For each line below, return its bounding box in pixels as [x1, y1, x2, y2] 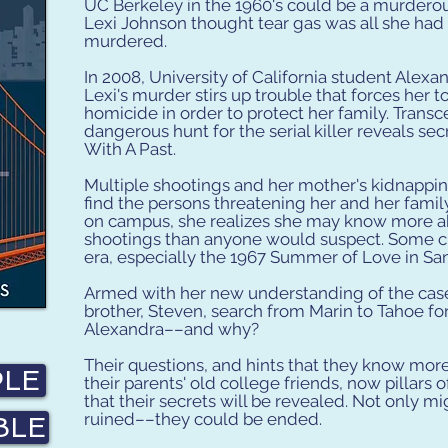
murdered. [84, 31, 167, 51]
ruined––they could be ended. [84, 409, 322, 429]
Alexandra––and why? [84, 319, 263, 339]
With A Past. [84, 139, 176, 159]
